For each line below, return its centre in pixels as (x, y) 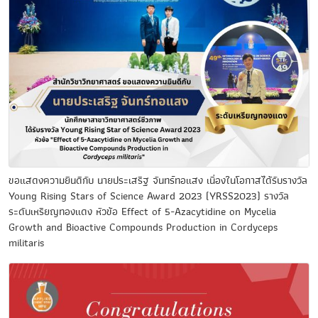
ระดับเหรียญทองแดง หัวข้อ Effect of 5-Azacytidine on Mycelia (142, 212)
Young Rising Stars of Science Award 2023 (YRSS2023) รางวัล (149, 196)
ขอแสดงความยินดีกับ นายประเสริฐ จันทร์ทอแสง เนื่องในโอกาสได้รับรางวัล (158, 180)
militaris (26, 243)
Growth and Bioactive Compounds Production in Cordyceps (143, 227)
